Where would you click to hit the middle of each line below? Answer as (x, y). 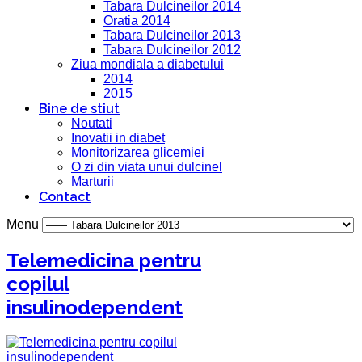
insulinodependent (95, 307)
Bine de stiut (79, 108)
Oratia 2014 (137, 20)
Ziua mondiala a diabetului (147, 64)
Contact (65, 196)
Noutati (92, 123)
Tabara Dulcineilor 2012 (172, 49)
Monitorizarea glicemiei (138, 152)
